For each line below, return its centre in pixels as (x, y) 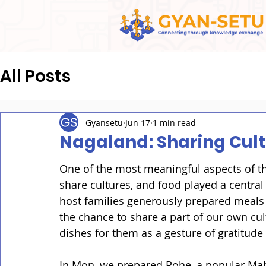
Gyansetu (104, 122)
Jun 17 (138, 122)
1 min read (174, 122)
